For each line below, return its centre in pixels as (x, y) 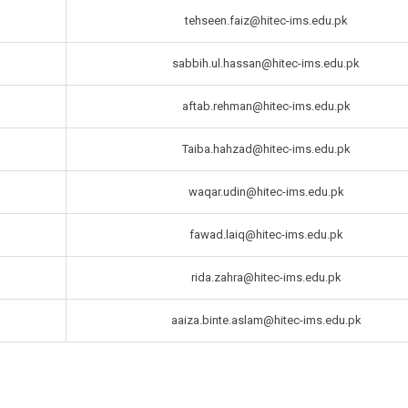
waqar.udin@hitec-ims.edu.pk (266, 192)
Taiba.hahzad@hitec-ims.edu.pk (266, 149)
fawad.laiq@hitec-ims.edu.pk (266, 235)
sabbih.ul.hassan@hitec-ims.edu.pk (266, 64)
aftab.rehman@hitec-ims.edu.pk (266, 107)
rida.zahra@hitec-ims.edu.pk (266, 278)
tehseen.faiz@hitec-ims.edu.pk (266, 21)
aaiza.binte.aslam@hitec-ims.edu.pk (266, 321)
